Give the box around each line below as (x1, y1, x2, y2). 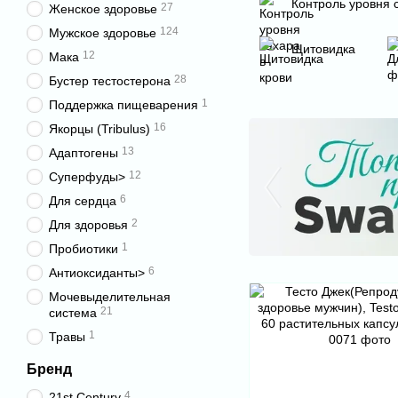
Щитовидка (291, 42, 355, 56)
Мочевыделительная (49, 290, 171, 304)
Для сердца (49, 194, 116, 208)
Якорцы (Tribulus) (49, 122, 150, 136)
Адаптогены (49, 146, 118, 160)
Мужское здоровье (49, 26, 156, 40)
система (49, 306, 97, 320)
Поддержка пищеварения (49, 98, 198, 112)
